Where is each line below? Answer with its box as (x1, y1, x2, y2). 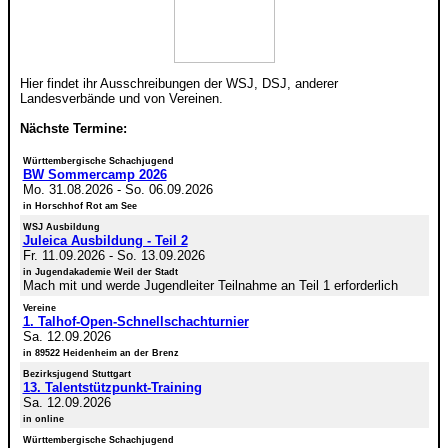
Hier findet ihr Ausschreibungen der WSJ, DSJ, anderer (19, 76, 338, 92)
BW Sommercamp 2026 (22, 167, 167, 183)
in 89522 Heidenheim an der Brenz (22, 348, 179, 359)
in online (22, 414, 64, 425)
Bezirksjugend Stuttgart (22, 369, 131, 380)
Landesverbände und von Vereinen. (19, 91, 223, 107)
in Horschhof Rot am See (22, 201, 137, 212)
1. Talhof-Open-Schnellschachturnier (22, 314, 249, 330)
